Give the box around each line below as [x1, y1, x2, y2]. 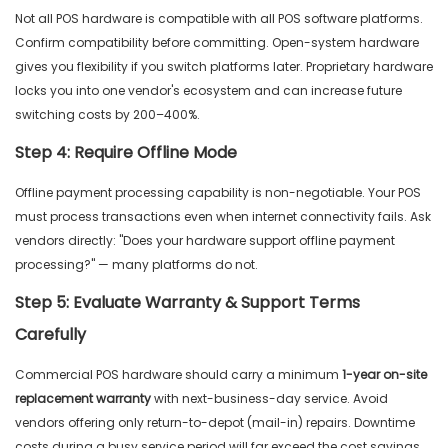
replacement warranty [15, 390, 151, 408]
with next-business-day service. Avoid [151, 390, 388, 408]
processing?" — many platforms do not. [15, 256, 258, 274]
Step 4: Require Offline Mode [15, 141, 237, 165]
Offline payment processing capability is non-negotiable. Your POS [15, 184, 421, 202]
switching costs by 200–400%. [15, 106, 200, 124]
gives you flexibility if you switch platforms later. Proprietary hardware [15, 58, 433, 76]
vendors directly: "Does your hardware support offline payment [15, 232, 395, 250]
